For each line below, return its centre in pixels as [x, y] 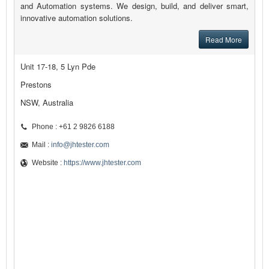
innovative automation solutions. [77, 18]
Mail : [41, 145]
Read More [224, 40]
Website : [48, 163]
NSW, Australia [47, 103]
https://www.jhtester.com [102, 163]
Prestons [36, 85]
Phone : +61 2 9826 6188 [73, 127]
